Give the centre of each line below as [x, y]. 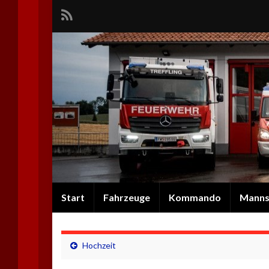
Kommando [195, 197]
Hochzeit [99, 245]
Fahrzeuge [127, 197]
